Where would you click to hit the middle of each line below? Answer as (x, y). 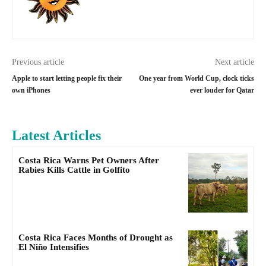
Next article (234, 62)
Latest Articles (56, 135)
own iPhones (31, 90)
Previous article (38, 62)
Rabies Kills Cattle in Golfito (74, 170)
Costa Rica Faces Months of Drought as (96, 238)
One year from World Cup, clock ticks (196, 78)
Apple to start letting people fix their (67, 78)
